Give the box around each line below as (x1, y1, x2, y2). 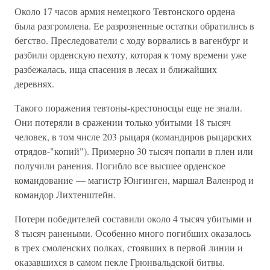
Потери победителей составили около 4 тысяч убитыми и (14, 212, 252, 225)
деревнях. (14, 77, 54, 90)
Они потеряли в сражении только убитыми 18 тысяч (14, 116, 231, 128)
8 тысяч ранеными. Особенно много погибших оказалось (14, 227, 251, 239)
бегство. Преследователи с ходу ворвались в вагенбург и (14, 34, 248, 46)
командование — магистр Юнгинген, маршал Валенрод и (14, 174, 254, 186)
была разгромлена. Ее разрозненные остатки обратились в (14, 19, 254, 32)
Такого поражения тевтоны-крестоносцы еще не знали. (14, 101, 242, 114)
